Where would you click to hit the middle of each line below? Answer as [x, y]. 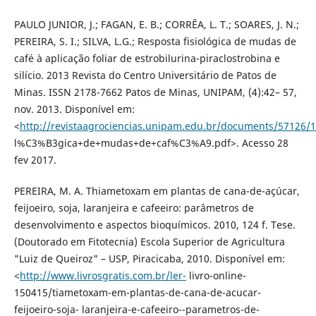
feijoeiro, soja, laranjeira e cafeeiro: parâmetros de [134, 207]
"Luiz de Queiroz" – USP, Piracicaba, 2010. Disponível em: [149, 258]
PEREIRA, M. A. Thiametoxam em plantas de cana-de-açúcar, [157, 190]
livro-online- [216, 275]
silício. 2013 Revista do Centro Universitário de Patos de [145, 75]
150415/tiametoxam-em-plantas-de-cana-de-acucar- [137, 292]
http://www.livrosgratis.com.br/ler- [103, 275]
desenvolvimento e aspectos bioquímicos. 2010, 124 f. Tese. [154, 224]
